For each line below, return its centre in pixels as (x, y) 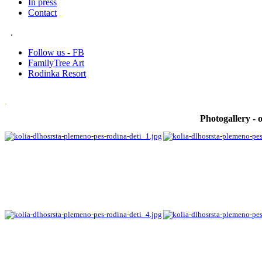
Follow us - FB (56, 52)
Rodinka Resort (57, 73)
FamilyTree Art (56, 63)
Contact (42, 13)
